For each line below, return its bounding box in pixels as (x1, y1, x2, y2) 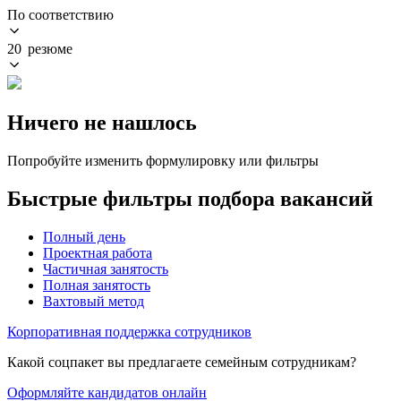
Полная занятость (43, 277, 150, 293)
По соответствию (7, 6, 114, 22)
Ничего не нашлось (7, 110, 197, 134)
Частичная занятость (43, 260, 168, 277)
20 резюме (7, 40, 73, 56)
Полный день (43, 228, 125, 244)
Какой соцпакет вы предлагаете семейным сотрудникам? (7, 354, 356, 370)
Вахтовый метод (43, 293, 144, 309)
